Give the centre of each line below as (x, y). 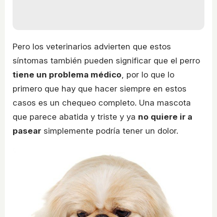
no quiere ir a (165, 116)
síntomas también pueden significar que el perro (106, 60)
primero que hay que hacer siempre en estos (100, 88)
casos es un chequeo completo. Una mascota (102, 102)
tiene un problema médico (67, 74)
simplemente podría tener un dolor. (110, 131)
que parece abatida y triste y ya (75, 116)
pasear (27, 131)
